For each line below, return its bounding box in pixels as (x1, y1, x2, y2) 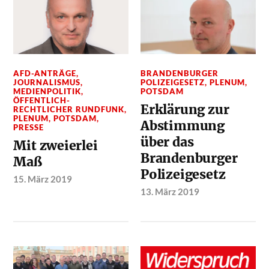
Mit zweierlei (13, 138, 98, 154)
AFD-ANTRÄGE (13, 68, 77, 79)
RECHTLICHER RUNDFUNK (13, 104, 125, 115)
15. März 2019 (13, 174, 73, 185)
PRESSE (13, 122, 44, 133)
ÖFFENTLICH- (13, 95, 71, 106)
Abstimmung (141, 118, 225, 134)
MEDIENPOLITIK (13, 86, 82, 97)
